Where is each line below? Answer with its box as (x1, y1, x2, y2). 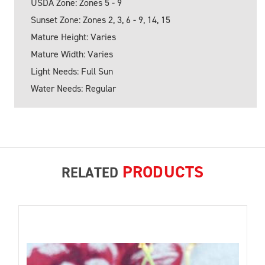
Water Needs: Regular (31, 82, 116, 95)
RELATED (61, 163, 122, 182)
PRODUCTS (122, 160, 204, 183)
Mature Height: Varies (31, 30, 116, 43)
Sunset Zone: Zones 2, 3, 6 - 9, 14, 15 (31, 13, 170, 26)
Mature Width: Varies (31, 47, 113, 60)
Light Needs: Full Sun (31, 64, 113, 77)
